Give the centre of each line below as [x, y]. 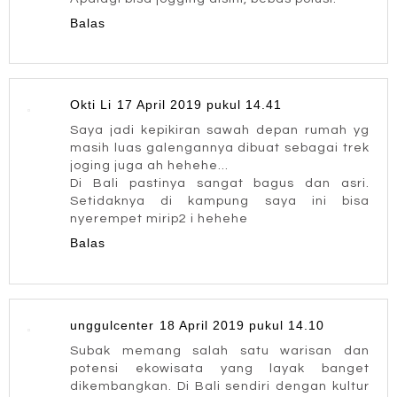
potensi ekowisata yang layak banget [220, 368]
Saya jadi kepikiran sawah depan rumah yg [220, 130]
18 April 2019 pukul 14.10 [242, 325]
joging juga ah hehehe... [149, 166]
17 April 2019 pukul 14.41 [199, 105]
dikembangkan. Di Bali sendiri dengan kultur [220, 385]
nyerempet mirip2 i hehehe [159, 219]
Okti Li [91, 105]
